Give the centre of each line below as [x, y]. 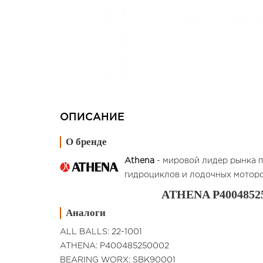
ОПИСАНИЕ [92, 118]
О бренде [86, 142]
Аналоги [86, 213]
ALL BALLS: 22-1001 [101, 232]
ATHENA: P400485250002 [114, 246]
